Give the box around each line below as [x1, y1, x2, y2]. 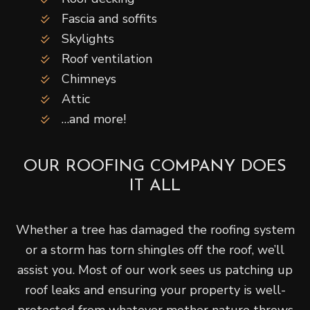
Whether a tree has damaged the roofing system [15, 221, 295, 239]
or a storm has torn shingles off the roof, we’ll [26, 241, 284, 259]
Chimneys [62, 71, 116, 88]
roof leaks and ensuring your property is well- [24, 282, 286, 299]
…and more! [62, 111, 126, 128]
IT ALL [129, 178, 181, 195]
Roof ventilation [62, 51, 152, 68]
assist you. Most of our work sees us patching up [17, 262, 293, 279]
